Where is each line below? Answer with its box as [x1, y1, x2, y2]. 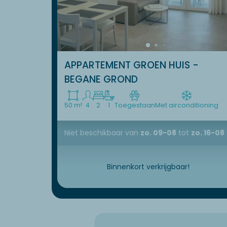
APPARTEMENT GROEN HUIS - [64, 58, 199, 72]
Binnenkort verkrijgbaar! [106, 161, 190, 172]
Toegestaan [114, 101, 155, 110]
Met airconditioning [155, 101, 218, 110]
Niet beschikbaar [64, 128, 125, 138]
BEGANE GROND [64, 72, 138, 87]
